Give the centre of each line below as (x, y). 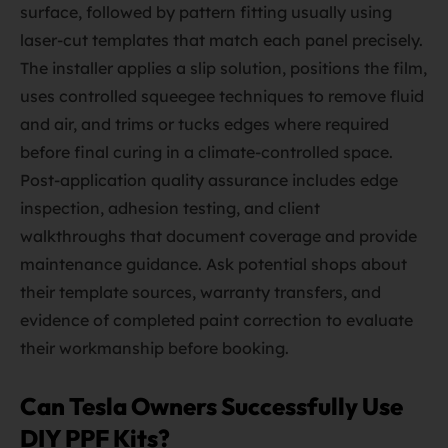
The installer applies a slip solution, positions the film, (223, 68)
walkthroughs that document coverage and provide (218, 236)
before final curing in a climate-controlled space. (206, 152)
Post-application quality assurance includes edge (209, 180)
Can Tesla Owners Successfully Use (211, 406)
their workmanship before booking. (154, 348)
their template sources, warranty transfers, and (200, 292)
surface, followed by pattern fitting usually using (206, 12)
